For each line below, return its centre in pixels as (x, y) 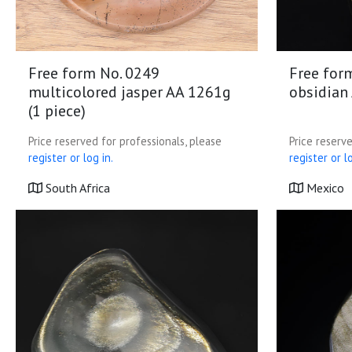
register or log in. (71, 158)
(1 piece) (57, 111)
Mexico (324, 188)
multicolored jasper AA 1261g (130, 92)
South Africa (76, 188)
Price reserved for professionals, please (125, 141)
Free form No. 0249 (94, 73)
